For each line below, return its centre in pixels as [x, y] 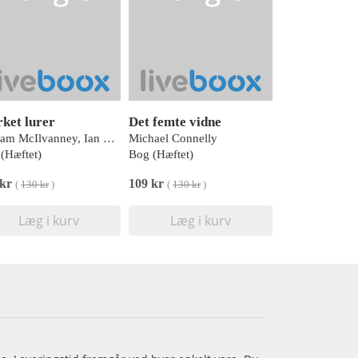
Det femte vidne [175, 122]
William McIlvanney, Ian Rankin [109, 139]
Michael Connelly [173, 139]
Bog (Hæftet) [161, 155]
